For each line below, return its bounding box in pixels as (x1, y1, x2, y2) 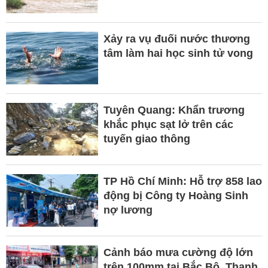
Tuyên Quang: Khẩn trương (103, 103, 245, 116)
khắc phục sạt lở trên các (103, 118, 233, 130)
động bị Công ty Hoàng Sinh (103, 189, 248, 202)
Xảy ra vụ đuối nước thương (103, 32, 250, 45)
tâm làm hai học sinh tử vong (103, 47, 253, 59)
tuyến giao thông (103, 132, 190, 145)
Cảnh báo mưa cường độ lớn (103, 246, 253, 258)
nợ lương (103, 203, 153, 216)
